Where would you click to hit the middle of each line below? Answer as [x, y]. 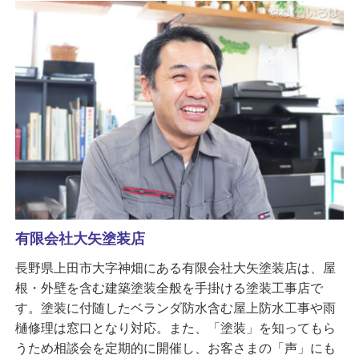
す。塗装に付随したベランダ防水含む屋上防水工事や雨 [175, 308]
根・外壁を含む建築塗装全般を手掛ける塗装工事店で [169, 288]
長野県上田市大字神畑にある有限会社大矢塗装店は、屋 [175, 268]
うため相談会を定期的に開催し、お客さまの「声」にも [175, 348]
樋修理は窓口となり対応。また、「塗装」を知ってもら [175, 328]
